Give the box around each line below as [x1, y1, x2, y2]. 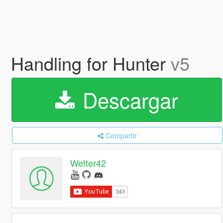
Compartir [105, 130, 137, 140]
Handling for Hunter [10, 50, 171, 76]
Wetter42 [70, 156, 107, 170]
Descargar [76, 85, 178, 114]
